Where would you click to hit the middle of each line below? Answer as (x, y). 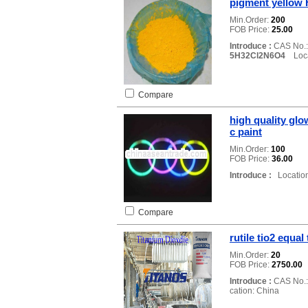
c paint (246, 132)
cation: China (254, 291)
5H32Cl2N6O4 (257, 56)
